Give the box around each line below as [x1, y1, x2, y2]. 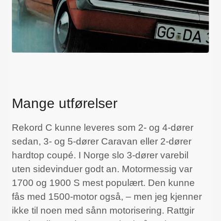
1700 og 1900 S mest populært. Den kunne [12, 177, 195, 188]
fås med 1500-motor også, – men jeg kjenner [12, 191, 202, 202]
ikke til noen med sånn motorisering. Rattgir [12, 205, 194, 216]
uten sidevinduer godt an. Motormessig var [12, 163, 192, 174]
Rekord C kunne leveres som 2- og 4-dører [12, 122, 193, 133]
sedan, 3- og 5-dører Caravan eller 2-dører [12, 136, 191, 147]
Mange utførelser [12, 95, 117, 111]
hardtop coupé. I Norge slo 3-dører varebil [12, 149, 188, 160]
